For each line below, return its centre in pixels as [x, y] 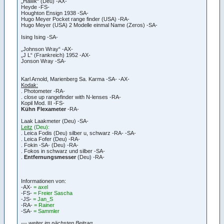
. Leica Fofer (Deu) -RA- [50, 139]
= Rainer [44, 205]
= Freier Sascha [53, 193]
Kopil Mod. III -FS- [43, 103]
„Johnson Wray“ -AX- [47, 49]
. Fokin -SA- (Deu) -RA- [50, 145]
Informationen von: [43, 181]
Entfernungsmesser [50, 157]
